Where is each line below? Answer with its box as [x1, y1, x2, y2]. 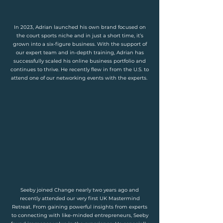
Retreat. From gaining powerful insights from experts [12, 204, 147, 210]
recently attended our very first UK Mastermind [19, 195, 140, 202]
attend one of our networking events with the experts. [10, 75, 149, 81]
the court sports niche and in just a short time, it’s [16, 32, 143, 39]
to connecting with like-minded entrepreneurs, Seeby [11, 212, 148, 219]
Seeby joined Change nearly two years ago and [20, 187, 139, 193]
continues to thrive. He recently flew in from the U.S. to [10, 66, 149, 73]
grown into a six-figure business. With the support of [12, 41, 147, 47]
